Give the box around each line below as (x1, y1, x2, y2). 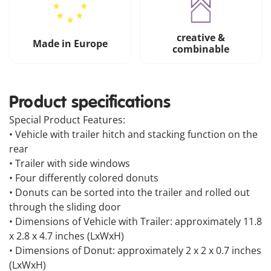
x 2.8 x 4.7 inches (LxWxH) (9, 229, 124, 243)
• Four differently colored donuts (9, 171, 158, 185)
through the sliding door (9, 200, 121, 214)
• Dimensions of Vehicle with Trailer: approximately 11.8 (9, 215, 262, 229)
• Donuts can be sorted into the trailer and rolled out (9, 186, 250, 200)
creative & (176, 31, 225, 45)
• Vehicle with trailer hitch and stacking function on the (9, 128, 258, 142)
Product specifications (9, 92, 171, 114)
